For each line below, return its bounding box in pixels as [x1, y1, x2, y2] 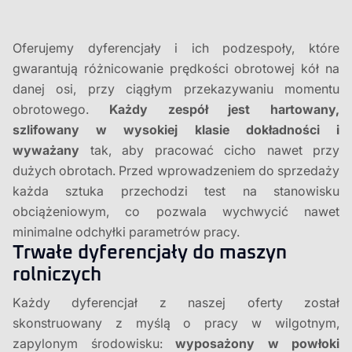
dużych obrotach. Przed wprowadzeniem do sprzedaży [13, 163, 339, 178]
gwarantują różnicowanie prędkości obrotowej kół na [13, 60, 339, 76]
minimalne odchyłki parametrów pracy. [13, 224, 240, 240]
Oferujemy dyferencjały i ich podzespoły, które [13, 40, 339, 56]
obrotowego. [13, 101, 109, 117]
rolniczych [13, 266, 101, 284]
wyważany [13, 142, 79, 158]
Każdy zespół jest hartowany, [108, 101, 339, 117]
